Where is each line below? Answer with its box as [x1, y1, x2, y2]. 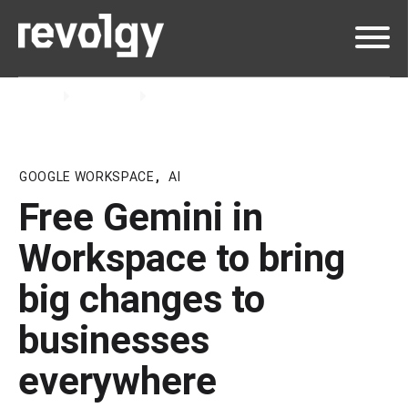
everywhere [18, 358, 217, 403]
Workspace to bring [18, 235, 345, 280]
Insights [81, 87, 133, 105]
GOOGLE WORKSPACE [19, 168, 155, 184]
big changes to [18, 276, 265, 321]
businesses [18, 317, 209, 362]
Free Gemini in [18, 194, 263, 240]
